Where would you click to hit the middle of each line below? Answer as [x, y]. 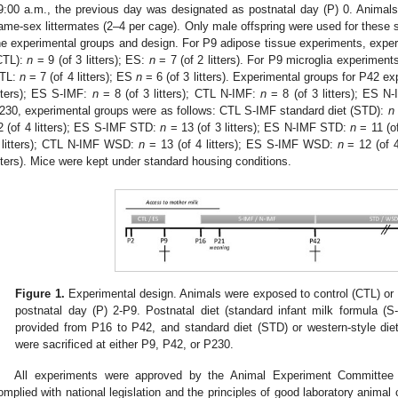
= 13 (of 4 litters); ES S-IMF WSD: [241, 145]
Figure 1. [40, 294]
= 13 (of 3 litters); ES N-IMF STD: [259, 128]
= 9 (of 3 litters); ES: [91, 60]
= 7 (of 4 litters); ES [81, 77]
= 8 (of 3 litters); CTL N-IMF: [179, 94]
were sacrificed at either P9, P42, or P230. [125, 345]
